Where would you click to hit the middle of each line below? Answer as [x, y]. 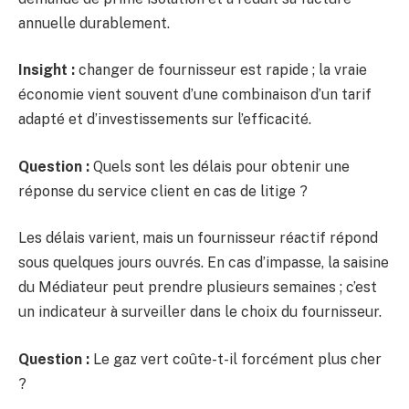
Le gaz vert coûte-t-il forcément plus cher [236, 360]
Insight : [47, 70]
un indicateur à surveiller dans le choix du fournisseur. [200, 312]
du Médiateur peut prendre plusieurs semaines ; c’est [198, 288]
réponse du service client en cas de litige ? [163, 191]
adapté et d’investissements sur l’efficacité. [165, 120]
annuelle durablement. [94, 23]
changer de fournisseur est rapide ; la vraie [221, 70]
